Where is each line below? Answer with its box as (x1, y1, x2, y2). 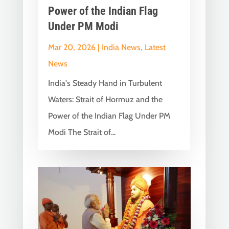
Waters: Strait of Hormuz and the (48, 95, 163, 105)
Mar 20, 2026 (48, 42, 96, 53)
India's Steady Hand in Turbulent (48, 78, 162, 88)
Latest (144, 42, 166, 53)
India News (101, 42, 141, 53)
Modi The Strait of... (48, 127, 116, 138)
